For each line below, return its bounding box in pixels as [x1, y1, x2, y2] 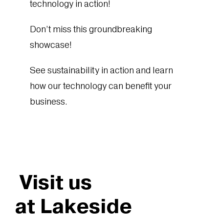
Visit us [14, 170, 92, 195]
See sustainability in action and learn [30, 65, 174, 76]
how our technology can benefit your [30, 81, 172, 91]
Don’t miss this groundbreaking [30, 24, 153, 35]
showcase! [30, 40, 72, 50]
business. [30, 96, 68, 107]
